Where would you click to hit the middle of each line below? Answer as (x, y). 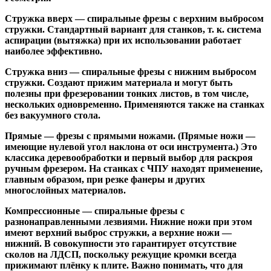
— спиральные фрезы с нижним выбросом (162, 71)
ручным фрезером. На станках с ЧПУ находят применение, (134, 168)
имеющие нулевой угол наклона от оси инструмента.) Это (131, 146)
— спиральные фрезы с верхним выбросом (168, 18)
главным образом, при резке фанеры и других (105, 179)
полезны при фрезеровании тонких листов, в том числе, (127, 93)
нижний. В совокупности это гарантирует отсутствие (121, 243)
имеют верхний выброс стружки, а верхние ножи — (118, 232)
